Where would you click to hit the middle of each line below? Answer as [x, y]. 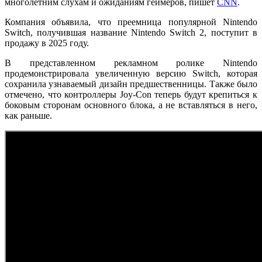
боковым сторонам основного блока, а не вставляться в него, [131, 105]
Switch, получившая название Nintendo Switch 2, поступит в [131, 32]
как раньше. [28, 115]
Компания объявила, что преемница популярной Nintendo [131, 22]
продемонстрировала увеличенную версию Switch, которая [131, 73]
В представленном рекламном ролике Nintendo [131, 63]
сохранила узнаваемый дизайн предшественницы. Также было [131, 84]
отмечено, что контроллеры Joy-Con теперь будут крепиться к [131, 94]
